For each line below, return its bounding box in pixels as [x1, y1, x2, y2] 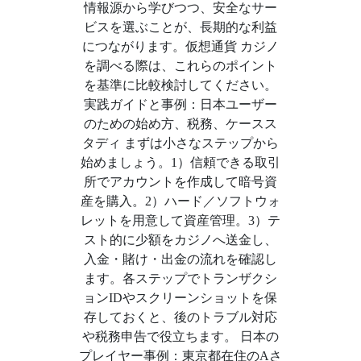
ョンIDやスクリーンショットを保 [83, 291, 278, 305]
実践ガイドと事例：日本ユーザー [83, 98, 277, 111]
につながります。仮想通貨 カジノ [81, 39, 279, 53]
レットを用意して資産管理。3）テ [80, 214, 280, 227]
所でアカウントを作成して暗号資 [83, 175, 277, 189]
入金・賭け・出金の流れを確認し [83, 252, 277, 266]
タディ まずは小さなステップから [81, 136, 279, 150]
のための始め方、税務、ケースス [83, 117, 277, 131]
